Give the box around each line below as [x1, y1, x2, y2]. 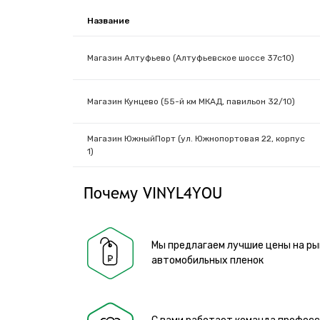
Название [87, 15, 130, 26]
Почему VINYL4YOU [84, 183, 222, 202]
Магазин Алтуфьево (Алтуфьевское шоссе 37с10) [87, 52, 294, 63]
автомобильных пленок [151, 254, 264, 267]
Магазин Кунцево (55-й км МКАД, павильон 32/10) [87, 96, 295, 106]
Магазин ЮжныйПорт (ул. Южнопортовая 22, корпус [87, 133, 305, 144]
